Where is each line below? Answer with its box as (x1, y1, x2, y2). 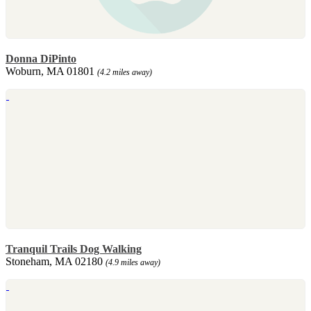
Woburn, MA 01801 (6, 65, 97, 77)
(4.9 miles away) (106, 257, 160, 267)
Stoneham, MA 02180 (6, 255, 106, 267)
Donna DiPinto (6, 52, 76, 65)
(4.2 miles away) (97, 67, 152, 77)
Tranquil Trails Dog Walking (6, 242, 142, 255)
